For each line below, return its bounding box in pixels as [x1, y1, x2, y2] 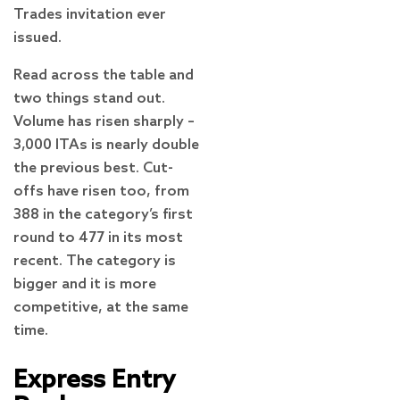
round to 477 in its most [13, 229, 183, 247]
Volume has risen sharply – [13, 113, 195, 131]
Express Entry [13, 366, 175, 396]
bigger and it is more [13, 276, 156, 294]
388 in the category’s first [13, 206, 193, 224]
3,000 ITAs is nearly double [13, 137, 199, 154]
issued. [13, 29, 62, 47]
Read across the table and [13, 67, 194, 85]
